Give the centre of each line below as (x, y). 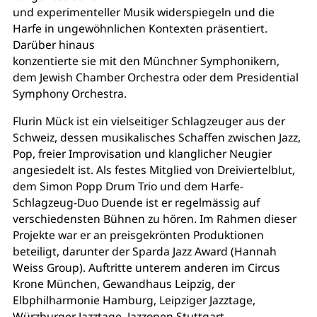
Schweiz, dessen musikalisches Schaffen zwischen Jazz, (156, 137)
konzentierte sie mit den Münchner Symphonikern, (146, 60)
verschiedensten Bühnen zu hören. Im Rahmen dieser (154, 218)
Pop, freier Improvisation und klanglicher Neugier (142, 153)
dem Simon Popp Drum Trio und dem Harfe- (128, 186)
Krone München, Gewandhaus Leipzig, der (123, 283)
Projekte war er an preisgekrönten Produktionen (138, 235)
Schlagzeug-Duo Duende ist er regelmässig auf (136, 202)
